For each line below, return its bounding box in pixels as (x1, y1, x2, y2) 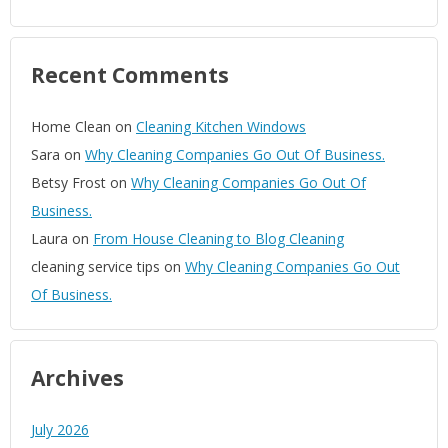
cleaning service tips (31, 257, 160, 277)
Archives (31, 364, 124, 393)
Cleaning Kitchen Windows (136, 117, 306, 137)
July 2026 (31, 420, 89, 440)
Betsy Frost (31, 173, 106, 193)
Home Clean (31, 117, 111, 137)
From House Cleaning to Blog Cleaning (93, 229, 344, 249)
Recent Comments (31, 61, 229, 90)
